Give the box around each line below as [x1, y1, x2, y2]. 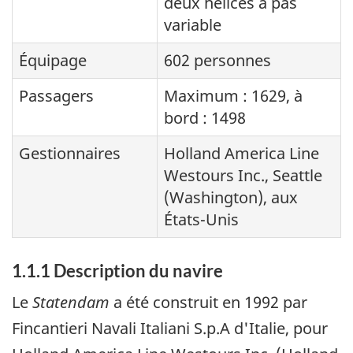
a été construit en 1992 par [110, 292, 307, 314]
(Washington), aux [164, 186, 298, 208]
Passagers [19, 84, 94, 106]
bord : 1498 [164, 106, 246, 128]
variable [164, 13, 221, 35]
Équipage [19, 49, 87, 71]
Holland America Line [164, 142, 319, 164]
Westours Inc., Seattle [164, 164, 322, 186]
